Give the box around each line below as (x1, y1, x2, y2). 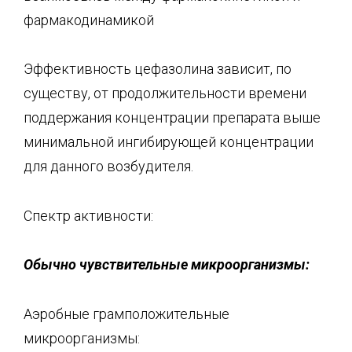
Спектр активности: (24, 207, 153, 224)
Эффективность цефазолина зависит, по (24, 60, 291, 77)
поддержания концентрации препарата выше (24, 109, 321, 126)
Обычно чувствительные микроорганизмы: (24, 256, 310, 273)
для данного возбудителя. (24, 158, 193, 174)
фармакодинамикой (24, 11, 154, 28)
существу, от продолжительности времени (24, 85, 306, 101)
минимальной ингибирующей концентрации (24, 134, 313, 150)
